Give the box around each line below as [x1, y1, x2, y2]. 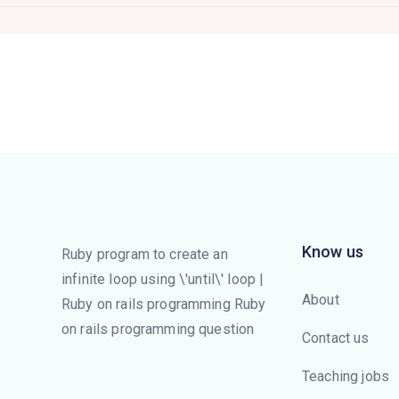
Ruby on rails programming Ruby [61, 295, 266, 313]
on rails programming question [61, 320, 255, 338]
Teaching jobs [302, 367, 389, 385]
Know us [302, 241, 364, 261]
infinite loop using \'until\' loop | [61, 270, 265, 288]
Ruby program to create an [61, 245, 228, 263]
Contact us [302, 329, 370, 346]
